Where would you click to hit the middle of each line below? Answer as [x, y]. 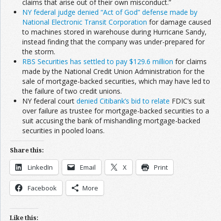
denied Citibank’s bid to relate [123, 101]
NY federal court [49, 101]
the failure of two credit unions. [72, 91]
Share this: [27, 150]
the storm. [39, 51]
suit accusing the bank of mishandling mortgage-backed [111, 120]
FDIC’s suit [187, 101]
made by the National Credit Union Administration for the [113, 71]
